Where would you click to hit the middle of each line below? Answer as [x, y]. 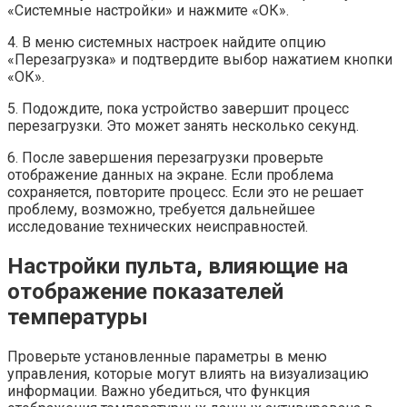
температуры [78, 318]
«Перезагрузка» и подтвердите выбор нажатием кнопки [200, 60]
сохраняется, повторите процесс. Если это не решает [185, 193]
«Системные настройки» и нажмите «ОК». [148, 11]
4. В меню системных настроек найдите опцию [167, 43]
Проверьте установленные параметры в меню [167, 357]
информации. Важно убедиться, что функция [159, 392]
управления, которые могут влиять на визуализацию [188, 374]
